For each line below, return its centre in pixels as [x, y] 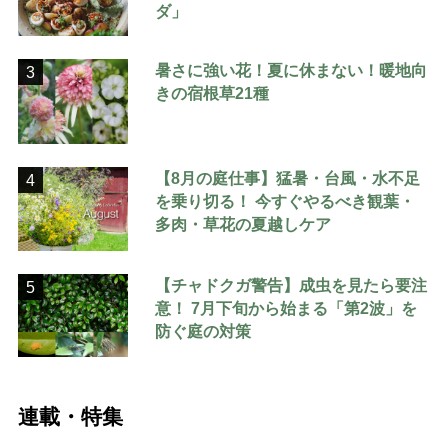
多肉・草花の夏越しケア [243, 224]
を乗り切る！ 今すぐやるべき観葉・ [285, 201]
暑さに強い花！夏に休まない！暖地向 [291, 70]
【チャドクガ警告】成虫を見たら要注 [291, 285]
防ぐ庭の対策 [203, 331]
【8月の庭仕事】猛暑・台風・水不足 [288, 178]
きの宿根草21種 [212, 93]
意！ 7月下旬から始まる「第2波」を [286, 308]
